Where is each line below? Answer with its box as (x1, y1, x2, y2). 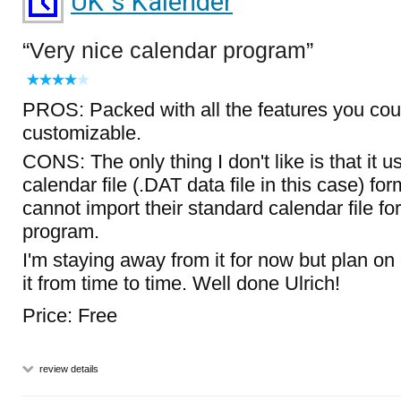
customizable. (22, 122, 141, 144)
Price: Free (22, 304, 117, 327)
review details (37, 363, 98, 374)
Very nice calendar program (30, 38, 306, 63)
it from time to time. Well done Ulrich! (22, 272, 340, 294)
